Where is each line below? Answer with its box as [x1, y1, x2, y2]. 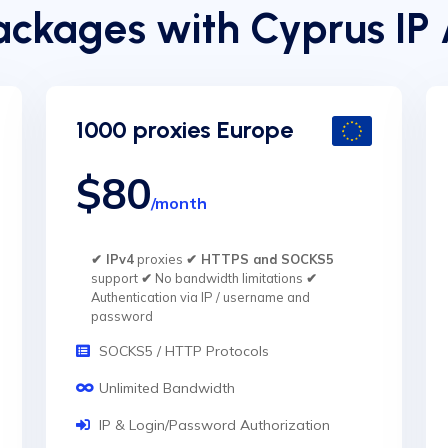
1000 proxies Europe [76, 115, 293, 144]
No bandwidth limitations [152, 270, 306, 286]
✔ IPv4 [91, 251, 134, 267]
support [91, 270, 141, 286]
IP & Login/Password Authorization [99, 416, 330, 434]
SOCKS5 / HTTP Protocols [99, 342, 269, 360]
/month [151, 193, 207, 213]
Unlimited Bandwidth [99, 379, 235, 397]
